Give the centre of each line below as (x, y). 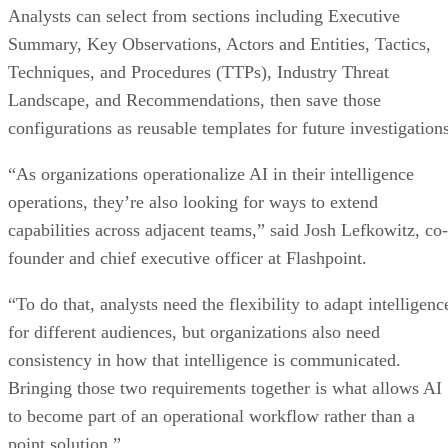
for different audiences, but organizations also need (194, 331)
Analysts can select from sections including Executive (204, 15)
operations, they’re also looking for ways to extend (193, 201)
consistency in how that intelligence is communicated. (204, 359)
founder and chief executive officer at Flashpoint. (190, 257)
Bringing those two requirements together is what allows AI (225, 387)
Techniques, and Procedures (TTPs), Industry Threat (198, 71)
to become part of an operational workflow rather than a (211, 415)
